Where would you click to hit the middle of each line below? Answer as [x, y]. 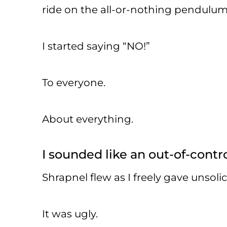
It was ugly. [70, 214]
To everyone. [74, 82]
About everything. [88, 119]
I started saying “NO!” [96, 46]
